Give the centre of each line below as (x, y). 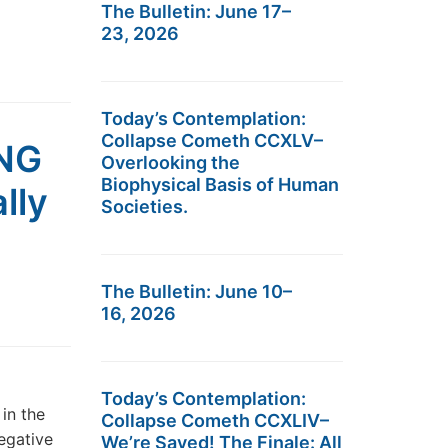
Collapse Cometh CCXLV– (212, 140)
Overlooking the (170, 162)
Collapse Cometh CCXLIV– (215, 420)
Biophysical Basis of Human (220, 184)
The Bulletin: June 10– (196, 291)
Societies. (144, 206)
